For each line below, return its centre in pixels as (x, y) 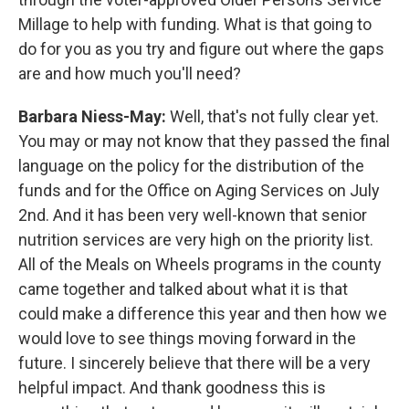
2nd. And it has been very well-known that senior (193, 215)
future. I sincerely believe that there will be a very (194, 362)
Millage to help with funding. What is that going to (195, 24)
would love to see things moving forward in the (187, 338)
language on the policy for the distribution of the (191, 165)
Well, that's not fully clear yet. (274, 116)
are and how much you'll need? (130, 73)
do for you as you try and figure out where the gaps (201, 48)
